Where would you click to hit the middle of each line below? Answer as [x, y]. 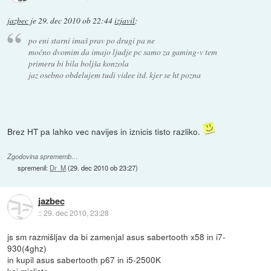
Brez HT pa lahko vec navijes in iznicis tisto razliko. [105, 132]
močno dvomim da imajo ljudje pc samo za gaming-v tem [122, 52]
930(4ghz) [27, 248]
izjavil [125, 20]
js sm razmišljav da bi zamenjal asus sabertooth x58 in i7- [117, 237]
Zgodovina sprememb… [43, 157]
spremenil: [34, 168]
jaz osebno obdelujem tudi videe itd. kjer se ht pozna [114, 75]
